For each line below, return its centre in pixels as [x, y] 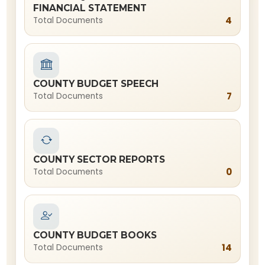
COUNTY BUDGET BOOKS [95, 235]
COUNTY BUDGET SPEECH [96, 84]
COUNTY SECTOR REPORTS [99, 159]
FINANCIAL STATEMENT [90, 8]
